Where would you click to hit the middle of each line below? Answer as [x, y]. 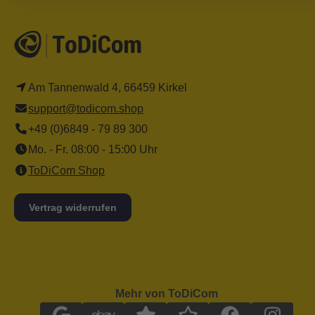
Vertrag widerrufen [73, 208]
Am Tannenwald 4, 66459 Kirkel [108, 88]
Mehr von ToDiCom [167, 294]
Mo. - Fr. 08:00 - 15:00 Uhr [93, 150]
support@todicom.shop [86, 109]
